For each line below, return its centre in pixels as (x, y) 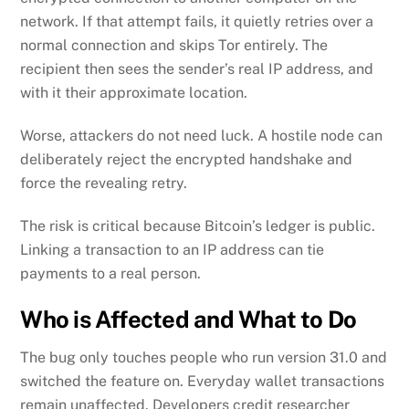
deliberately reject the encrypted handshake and (187, 159)
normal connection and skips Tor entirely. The (174, 46)
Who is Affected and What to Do (189, 319)
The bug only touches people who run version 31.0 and (204, 358)
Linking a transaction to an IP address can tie (173, 249)
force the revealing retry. (104, 183)
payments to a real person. (111, 273)
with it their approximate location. (134, 93)
